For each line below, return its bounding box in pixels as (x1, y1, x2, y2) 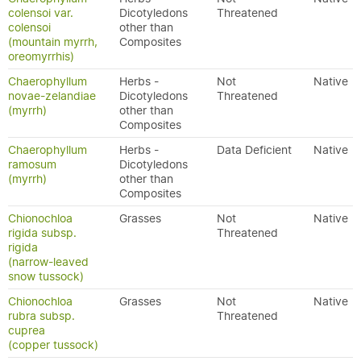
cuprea (8, 323, 45, 338)
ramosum (8, 157, 56, 172)
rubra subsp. (8, 309, 75, 323)
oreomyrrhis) (8, 49, 74, 64)
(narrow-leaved (8, 255, 89, 269)
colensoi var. (8, 6, 73, 20)
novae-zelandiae (8, 89, 96, 103)
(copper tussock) (8, 338, 98, 352)
